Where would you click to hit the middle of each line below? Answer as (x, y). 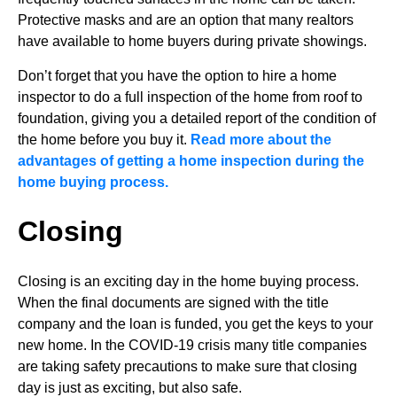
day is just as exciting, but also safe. (130, 387)
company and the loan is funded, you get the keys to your (195, 323)
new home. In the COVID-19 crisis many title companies (192, 345)
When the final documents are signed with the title (173, 302)
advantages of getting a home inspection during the (191, 160)
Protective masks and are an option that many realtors (186, 20)
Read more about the (261, 139)
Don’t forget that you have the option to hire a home (177, 75)
